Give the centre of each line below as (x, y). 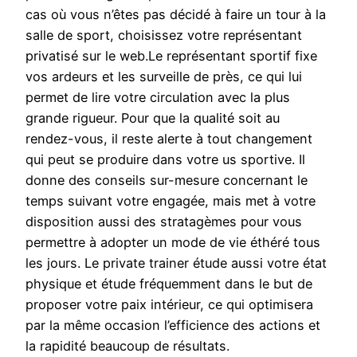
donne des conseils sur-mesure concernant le (167, 180)
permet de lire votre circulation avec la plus (158, 98)
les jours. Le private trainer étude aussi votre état (176, 263)
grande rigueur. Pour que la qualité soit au (153, 118)
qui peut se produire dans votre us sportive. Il (165, 160)
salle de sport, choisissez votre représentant (164, 35)
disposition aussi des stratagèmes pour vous (164, 222)
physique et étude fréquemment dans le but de (169, 284)
